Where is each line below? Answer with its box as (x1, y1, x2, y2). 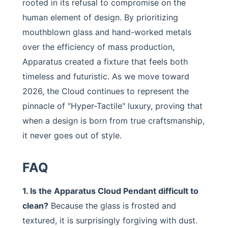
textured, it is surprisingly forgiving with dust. (22, 215, 197, 225)
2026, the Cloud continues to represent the (22, 86, 189, 96)
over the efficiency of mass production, (22, 42, 175, 52)
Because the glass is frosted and (48, 201, 176, 211)
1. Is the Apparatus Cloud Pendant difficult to (22, 186, 198, 196)
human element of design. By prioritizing (22, 12, 178, 22)
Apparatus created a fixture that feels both (22, 56, 188, 67)
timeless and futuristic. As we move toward (22, 71, 189, 81)
